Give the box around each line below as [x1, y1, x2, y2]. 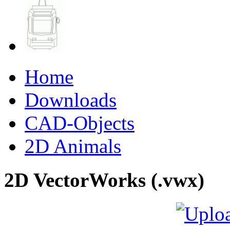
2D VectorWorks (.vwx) [4, 169, 204, 191]
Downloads [25, 88, 117, 111]
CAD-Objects [25, 111, 135, 134]
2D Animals [25, 135, 121, 157]
